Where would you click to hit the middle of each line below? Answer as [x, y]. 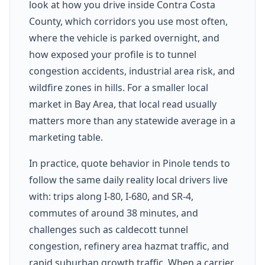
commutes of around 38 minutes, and [114, 213]
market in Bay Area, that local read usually [123, 104]
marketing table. [66, 137]
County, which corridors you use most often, [128, 21]
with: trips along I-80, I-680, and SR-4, [111, 196]
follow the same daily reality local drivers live [128, 180]
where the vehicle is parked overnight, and [124, 38]
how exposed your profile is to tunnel [113, 54]
